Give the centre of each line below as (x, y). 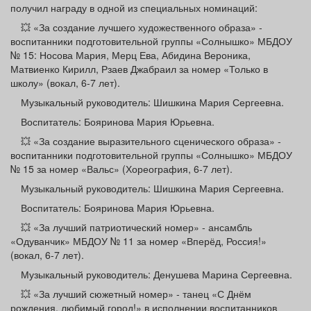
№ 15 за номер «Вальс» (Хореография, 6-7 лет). (121, 169)
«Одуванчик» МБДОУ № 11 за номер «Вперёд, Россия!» (138, 241)
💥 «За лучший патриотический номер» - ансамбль (136, 227)
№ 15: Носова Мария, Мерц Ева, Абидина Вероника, (131, 55)
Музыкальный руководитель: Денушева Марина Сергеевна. (157, 275)
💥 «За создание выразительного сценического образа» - (151, 141)
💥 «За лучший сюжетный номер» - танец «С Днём (136, 294)
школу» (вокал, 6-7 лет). (65, 83)
